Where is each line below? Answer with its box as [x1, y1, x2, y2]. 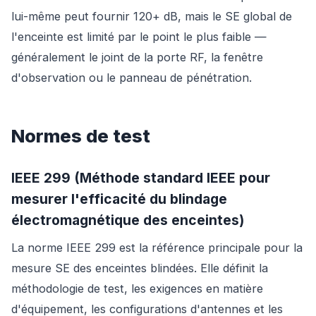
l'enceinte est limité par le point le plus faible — [11, 30, 267, 44]
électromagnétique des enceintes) [11, 212, 244, 229]
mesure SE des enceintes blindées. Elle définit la [11, 261, 268, 276]
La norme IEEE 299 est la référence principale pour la [11, 241, 303, 255]
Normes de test [11, 125, 150, 147]
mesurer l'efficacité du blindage [11, 190, 227, 208]
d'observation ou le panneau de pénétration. [11, 71, 252, 85]
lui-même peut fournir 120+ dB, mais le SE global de [11, 9, 292, 24]
